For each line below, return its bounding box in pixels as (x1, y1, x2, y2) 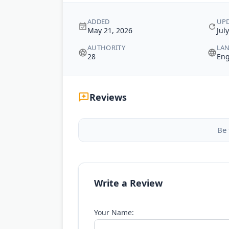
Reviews (89, 91, 127, 103)
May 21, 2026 (87, 26, 132, 35)
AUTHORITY (87, 43, 125, 52)
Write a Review (94, 177, 163, 189)
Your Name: (94, 208, 134, 217)
